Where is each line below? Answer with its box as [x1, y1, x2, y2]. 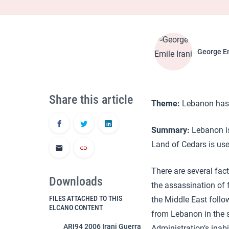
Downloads [49, 174, 103, 189]
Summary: [151, 125, 190, 135]
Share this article [49, 93, 133, 107]
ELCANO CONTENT [49, 203, 103, 212]
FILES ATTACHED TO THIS [49, 194, 122, 202]
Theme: [151, 99, 180, 108]
